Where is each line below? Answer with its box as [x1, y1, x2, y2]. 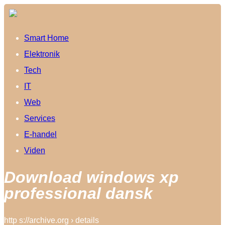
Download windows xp [4, 168, 179, 187]
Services [24, 114, 55, 123]
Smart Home [24, 34, 69, 42]
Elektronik [24, 50, 60, 58]
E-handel [24, 130, 57, 139]
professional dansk [4, 184, 153, 203]
